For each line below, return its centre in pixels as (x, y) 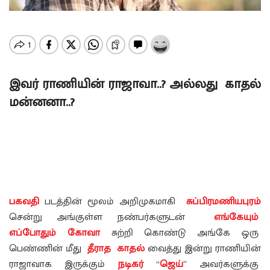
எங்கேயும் (237, 218)
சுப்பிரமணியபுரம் (224, 202)
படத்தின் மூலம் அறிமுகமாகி (115, 202)
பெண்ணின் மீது (48, 249)
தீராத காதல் (116, 249)
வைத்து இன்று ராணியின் (203, 249)
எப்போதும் (33, 233)
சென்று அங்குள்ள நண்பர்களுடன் (111, 218)
